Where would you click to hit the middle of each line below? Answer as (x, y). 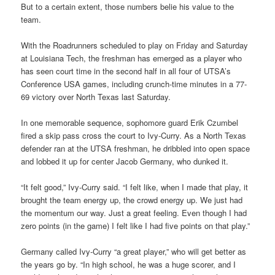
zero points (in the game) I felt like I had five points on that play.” (136, 225)
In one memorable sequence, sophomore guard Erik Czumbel (130, 122)
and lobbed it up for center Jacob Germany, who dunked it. (125, 161)
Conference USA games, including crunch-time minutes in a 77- (134, 83)
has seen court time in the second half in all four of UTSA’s (126, 71)
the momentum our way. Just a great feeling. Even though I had (134, 212)
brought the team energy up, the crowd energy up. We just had (132, 199)
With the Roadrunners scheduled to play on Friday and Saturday (135, 45)
